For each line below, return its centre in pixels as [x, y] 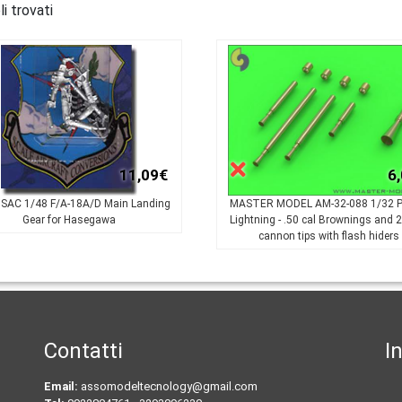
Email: [61, 387]
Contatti [83, 351]
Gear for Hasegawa [69, 219]
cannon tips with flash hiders [328, 236]
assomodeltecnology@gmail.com [169, 387]
